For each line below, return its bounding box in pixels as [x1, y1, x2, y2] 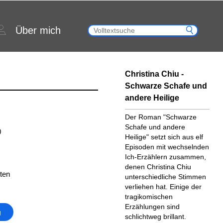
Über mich [15, 25, 61, 36]
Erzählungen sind [124, 203, 180, 211]
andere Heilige [124, 94, 179, 102]
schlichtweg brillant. [124, 213, 186, 221]
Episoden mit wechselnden [124, 143, 209, 151]
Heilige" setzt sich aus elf [124, 133, 203, 141]
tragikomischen [124, 193, 173, 201]
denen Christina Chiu [124, 163, 191, 171]
